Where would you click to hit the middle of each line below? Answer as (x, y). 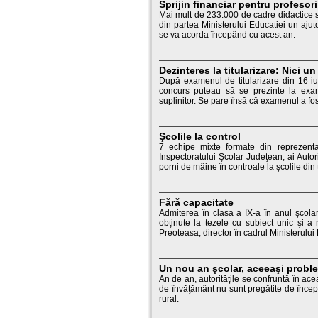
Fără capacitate (196, 202)
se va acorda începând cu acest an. (227, 35)
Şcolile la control (200, 136)
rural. (169, 299)
